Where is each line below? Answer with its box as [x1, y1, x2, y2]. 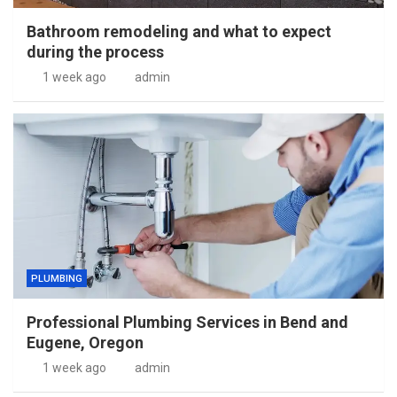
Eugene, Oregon [27, 333, 144, 352]
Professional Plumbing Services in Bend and [27, 313, 348, 331]
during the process [27, 43, 164, 61]
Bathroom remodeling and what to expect [27, 22, 331, 41]
